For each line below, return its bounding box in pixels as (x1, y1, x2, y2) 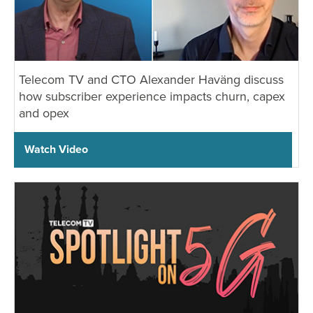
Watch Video (24, 140, 88, 157)
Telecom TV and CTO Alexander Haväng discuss (19, 70, 284, 88)
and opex (19, 103, 69, 122)
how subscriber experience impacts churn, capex (19, 87, 285, 105)
